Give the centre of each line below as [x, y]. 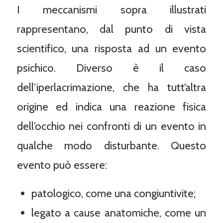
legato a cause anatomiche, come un [119, 213]
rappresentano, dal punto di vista [111, 29]
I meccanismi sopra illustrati [111, 9]
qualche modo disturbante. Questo [111, 145]
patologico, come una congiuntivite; [113, 194]
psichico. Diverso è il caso [111, 68]
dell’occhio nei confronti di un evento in [111, 126]
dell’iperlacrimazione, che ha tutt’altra [111, 87]
